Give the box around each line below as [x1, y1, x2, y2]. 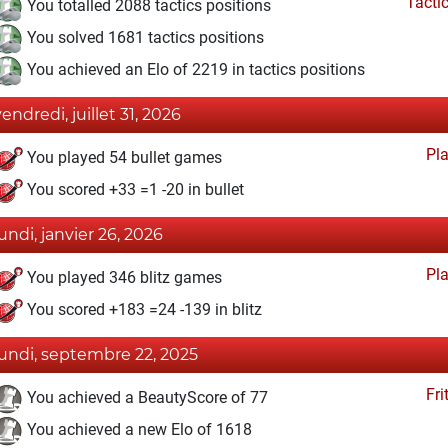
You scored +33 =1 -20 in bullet [23, 180, 244, 200]
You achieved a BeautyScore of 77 [23, 388, 268, 408]
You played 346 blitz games [23, 268, 222, 288]
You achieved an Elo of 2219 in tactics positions [23, 60, 365, 80]
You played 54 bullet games [23, 148, 222, 168]
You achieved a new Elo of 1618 [23, 420, 252, 440]
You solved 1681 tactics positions [23, 28, 264, 48]
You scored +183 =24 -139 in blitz [23, 300, 262, 320]
